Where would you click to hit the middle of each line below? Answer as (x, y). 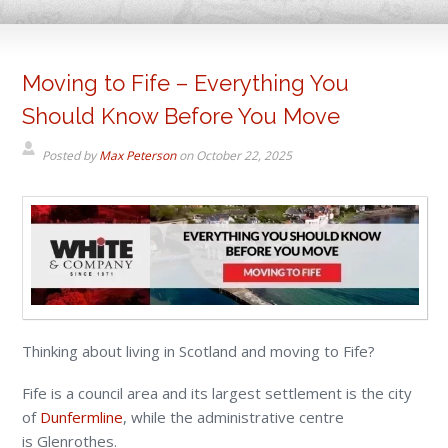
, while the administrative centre (234, 417)
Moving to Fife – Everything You (186, 82)
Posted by (71, 155)
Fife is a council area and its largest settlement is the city (217, 393)
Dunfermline (82, 417)
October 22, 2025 (244, 155)
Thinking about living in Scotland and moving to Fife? (199, 351)
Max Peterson (138, 155)
